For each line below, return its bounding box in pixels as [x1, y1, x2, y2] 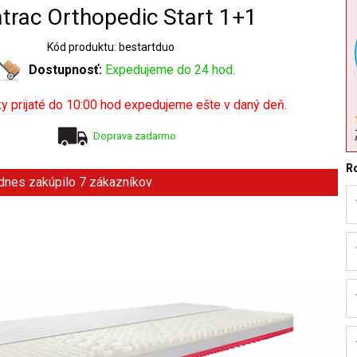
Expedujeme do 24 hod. [104, 61, 235, 77]
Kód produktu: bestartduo [47, 40, 175, 53]
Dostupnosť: [28, 61, 105, 77]
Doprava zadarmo [93, 129, 176, 142]
